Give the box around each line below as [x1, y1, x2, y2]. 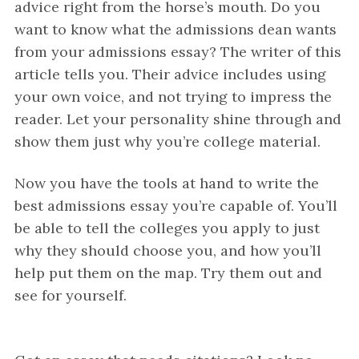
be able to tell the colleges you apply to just [14, 219, 320, 237]
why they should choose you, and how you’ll [14, 241, 321, 260]
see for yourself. [14, 286, 127, 305]
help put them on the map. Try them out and [14, 264, 322, 282]
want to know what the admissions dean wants [14, 20, 337, 38]
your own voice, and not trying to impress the [14, 87, 332, 106]
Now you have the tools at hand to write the [14, 174, 319, 192]
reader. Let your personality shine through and [14, 110, 341, 128]
